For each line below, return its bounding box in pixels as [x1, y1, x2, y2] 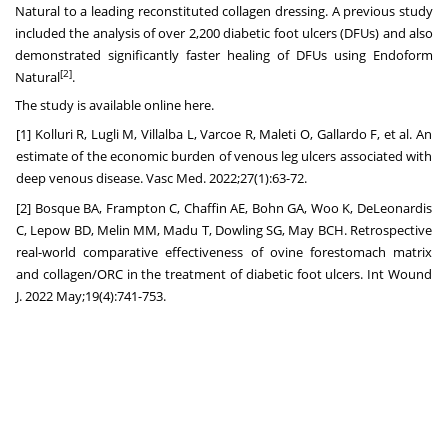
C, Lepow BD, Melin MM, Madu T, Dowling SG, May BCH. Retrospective [16, 220, 432, 239]
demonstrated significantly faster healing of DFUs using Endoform [15, 45, 433, 64]
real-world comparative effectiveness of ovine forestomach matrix [16, 242, 432, 261]
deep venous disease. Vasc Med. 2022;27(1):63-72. [16, 168, 307, 187]
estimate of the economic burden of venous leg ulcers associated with [16, 146, 432, 165]
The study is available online [15, 95, 184, 114]
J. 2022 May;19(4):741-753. [16, 286, 166, 305]
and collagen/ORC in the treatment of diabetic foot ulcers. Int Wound [16, 264, 432, 283]
